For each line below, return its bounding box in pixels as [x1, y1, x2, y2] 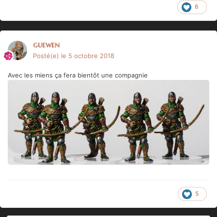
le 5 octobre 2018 [61, 51, 114, 60]
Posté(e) [33, 51, 61, 60]
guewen [33, 39, 60, 49]
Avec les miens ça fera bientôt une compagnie [8, 71, 148, 79]
